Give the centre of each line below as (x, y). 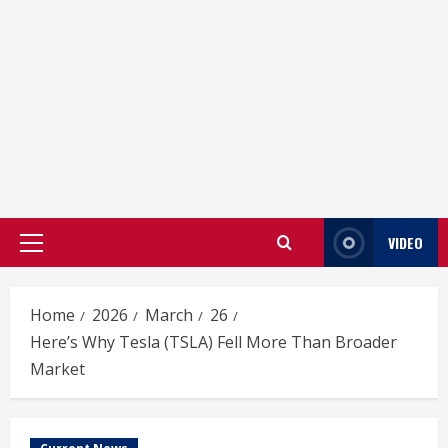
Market (57, 369)
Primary (57, 252)
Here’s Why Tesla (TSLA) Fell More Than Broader (213, 342)
